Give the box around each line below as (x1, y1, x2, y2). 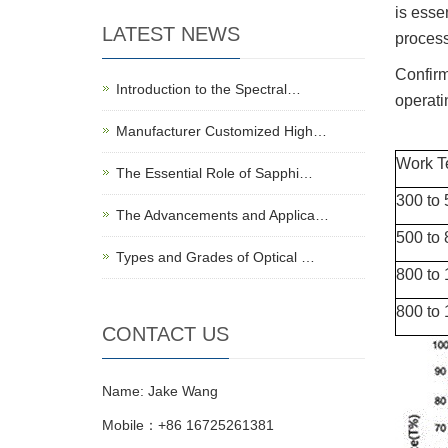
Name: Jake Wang (102, 383, 218, 399)
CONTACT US (102, 323, 229, 345)
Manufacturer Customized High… (116, 123, 327, 139)
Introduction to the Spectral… (116, 81, 301, 97)
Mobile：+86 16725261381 (102, 417, 274, 433)
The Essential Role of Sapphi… (116, 165, 313, 181)
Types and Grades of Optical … (116, 249, 315, 265)
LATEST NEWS (102, 23, 240, 45)
